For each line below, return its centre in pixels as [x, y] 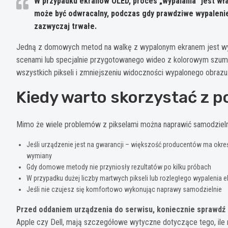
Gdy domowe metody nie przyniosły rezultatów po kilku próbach [119, 167]
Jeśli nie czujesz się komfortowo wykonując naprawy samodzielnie [124, 190]
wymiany [39, 156]
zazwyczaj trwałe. [65, 26]
